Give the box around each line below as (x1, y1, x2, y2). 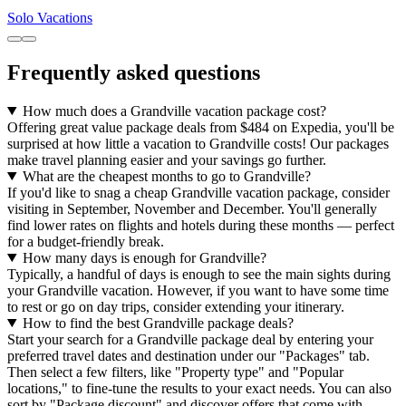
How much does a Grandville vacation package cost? (22, 102, 326, 119)
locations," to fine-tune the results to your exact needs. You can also (7, 380, 391, 396)
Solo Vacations (7, 10, 92, 26)
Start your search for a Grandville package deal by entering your (7, 331, 373, 347)
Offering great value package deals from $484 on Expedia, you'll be (7, 119, 394, 135)
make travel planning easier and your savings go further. (7, 151, 326, 168)
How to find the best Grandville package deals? (22, 314, 294, 331)
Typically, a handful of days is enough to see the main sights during (7, 266, 391, 282)
